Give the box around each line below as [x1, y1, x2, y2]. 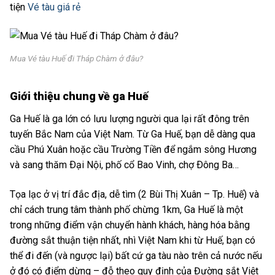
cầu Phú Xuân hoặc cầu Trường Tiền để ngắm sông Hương [10, 143, 257, 155]
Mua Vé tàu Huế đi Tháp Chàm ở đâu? [10, 53, 143, 63]
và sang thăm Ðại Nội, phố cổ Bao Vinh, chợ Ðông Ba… [10, 158, 239, 171]
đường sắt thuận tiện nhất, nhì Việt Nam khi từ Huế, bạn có [10, 234, 255, 246]
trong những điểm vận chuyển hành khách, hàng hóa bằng [10, 219, 250, 231]
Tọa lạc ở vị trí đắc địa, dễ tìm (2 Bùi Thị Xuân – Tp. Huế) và [10, 188, 259, 200]
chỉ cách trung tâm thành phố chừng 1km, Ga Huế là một [10, 203, 243, 215]
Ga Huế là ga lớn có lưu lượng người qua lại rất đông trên [10, 112, 249, 125]
